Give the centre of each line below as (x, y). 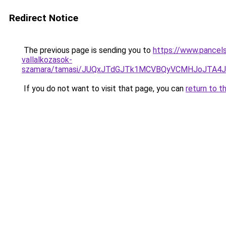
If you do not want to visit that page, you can (104, 89)
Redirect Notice (44, 18)
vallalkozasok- (47, 60)
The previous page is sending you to (87, 50)
